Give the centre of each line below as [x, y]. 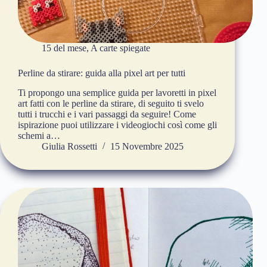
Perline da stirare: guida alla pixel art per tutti [102, 73]
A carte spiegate [120, 48]
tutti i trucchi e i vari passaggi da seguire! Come [107, 114]
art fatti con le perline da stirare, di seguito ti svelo [111, 104]
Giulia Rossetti [69, 147]
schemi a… [39, 136]
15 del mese [64, 48]
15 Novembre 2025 [147, 147]
